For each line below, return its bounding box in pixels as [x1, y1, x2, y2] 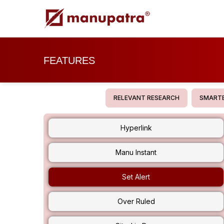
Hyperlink [120, 123, 152, 132]
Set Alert [122, 172, 150, 181]
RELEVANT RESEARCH [113, 94, 179, 101]
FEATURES [43, 55, 95, 66]
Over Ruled [117, 197, 155, 205]
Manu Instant [115, 148, 156, 156]
